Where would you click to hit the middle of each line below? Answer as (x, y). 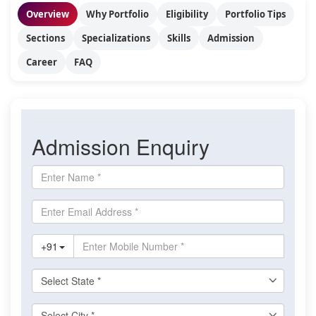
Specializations (116, 38)
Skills (179, 38)
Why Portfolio (117, 14)
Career (42, 62)
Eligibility (187, 14)
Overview (48, 14)
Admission (231, 38)
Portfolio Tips (255, 14)
